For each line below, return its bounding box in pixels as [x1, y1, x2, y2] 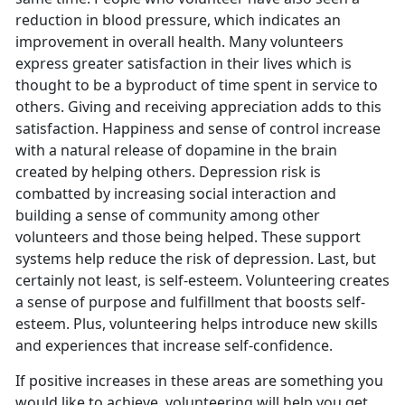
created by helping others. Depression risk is [15, 162, 321, 183]
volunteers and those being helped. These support [15, 227, 361, 248]
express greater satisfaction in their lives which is [15, 53, 352, 74]
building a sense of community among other [15, 205, 320, 226]
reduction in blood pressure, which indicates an [15, 10, 341, 31]
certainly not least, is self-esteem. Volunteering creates [15, 270, 390, 291]
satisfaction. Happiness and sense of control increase [15, 118, 381, 139]
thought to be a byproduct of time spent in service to [15, 75, 378, 96]
